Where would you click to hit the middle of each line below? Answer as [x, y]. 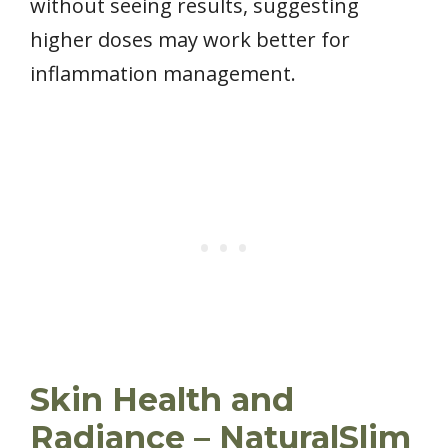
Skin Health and [162, 399]
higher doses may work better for [190, 39]
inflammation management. [163, 73]
